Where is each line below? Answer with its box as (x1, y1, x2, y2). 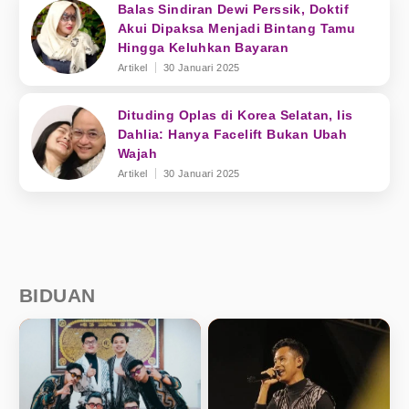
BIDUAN (19, 285, 96, 306)
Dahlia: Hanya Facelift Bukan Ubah (118, 127, 348, 142)
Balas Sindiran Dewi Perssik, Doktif (118, 2, 349, 16)
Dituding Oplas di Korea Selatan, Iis (118, 108, 353, 122)
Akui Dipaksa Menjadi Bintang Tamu (118, 21, 356, 36)
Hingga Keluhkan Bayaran (118, 40, 289, 55)
